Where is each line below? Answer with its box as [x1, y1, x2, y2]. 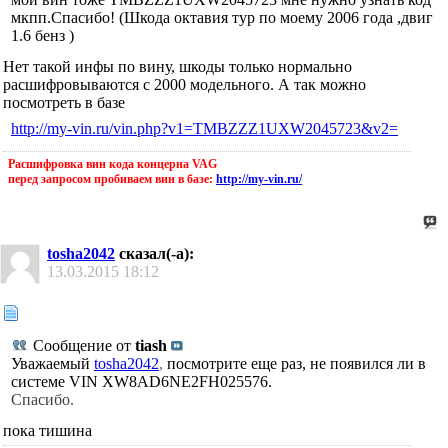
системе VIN [11, 373, 102, 391]
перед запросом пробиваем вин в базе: [8, 172, 216, 187]
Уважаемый [11, 355, 94, 373]
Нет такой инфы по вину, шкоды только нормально [3, 58, 352, 76]
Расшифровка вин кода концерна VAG [8, 157, 217, 172]
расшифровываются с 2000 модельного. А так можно [3, 76, 366, 94]
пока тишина [3, 422, 92, 440]
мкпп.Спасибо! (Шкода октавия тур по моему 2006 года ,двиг [11, 9, 433, 27]
